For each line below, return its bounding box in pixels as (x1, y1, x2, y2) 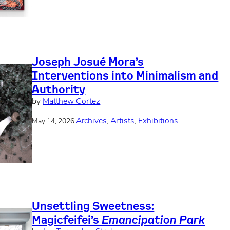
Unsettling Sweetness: (32, 198, 155, 214)
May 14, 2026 (32, 118, 75, 125)
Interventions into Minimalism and (32, 67, 219, 83)
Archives (76, 117, 107, 126)
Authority (32, 81, 86, 97)
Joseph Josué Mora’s (32, 53, 144, 69)
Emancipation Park (102, 212, 205, 227)
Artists (110, 117, 135, 126)
